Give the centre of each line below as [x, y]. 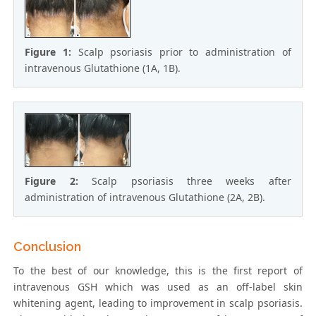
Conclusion [48, 246]
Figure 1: [51, 51]
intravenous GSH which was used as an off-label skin [158, 286]
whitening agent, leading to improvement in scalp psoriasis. [158, 303]
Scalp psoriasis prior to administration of [184, 51]
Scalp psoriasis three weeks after [192, 181]
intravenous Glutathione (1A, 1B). [103, 68]
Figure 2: [59, 181]
